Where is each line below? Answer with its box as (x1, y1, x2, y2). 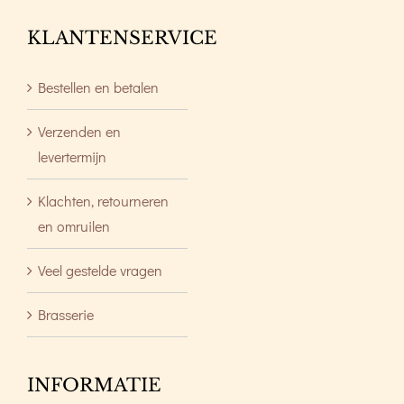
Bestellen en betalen (38, 77, 159, 96)
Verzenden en (38, 121, 121, 141)
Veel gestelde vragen (38, 260, 162, 280)
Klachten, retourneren (38, 190, 169, 210)
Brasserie (38, 304, 94, 324)
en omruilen (38, 216, 110, 235)
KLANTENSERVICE (27, 26, 217, 49)
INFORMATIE (27, 373, 161, 396)
